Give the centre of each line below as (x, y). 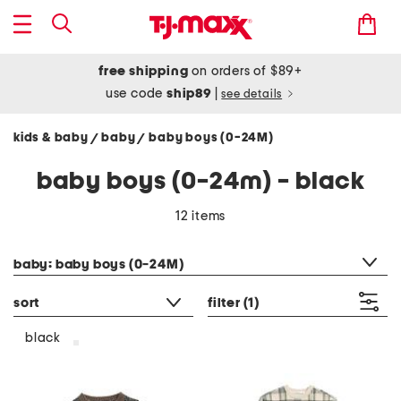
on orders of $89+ (245, 71)
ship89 (191, 94)
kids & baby (52, 138)
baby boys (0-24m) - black (200, 182)
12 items (200, 216)
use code (136, 94)
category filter (55, 242)
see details (252, 94)
